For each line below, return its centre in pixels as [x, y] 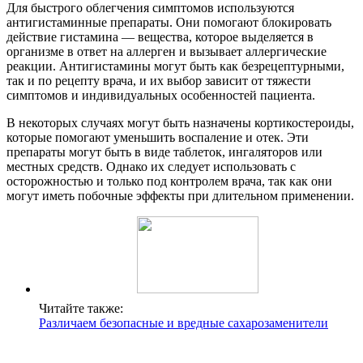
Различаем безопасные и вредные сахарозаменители [184, 322]
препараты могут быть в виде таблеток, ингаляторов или [164, 152]
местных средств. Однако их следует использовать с [151, 166]
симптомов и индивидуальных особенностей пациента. [161, 95]
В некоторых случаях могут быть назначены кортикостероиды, [180, 122]
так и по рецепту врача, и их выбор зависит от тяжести [159, 80]
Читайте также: [81, 308]
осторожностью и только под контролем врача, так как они [169, 181]
